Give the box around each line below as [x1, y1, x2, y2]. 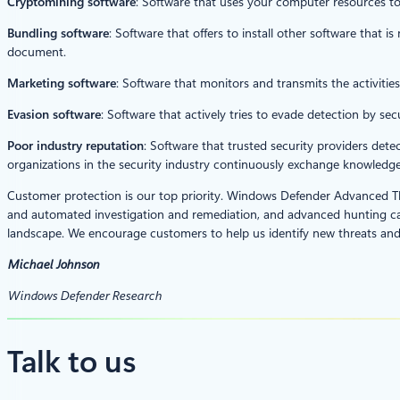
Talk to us [7, 344, 137, 379]
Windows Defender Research [7, 287, 162, 303]
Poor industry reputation [7, 137, 144, 153]
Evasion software [7, 106, 101, 121]
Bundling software [7, 25, 109, 40]
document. [7, 44, 66, 59]
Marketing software [7, 75, 116, 90]
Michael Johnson [7, 256, 99, 271]
